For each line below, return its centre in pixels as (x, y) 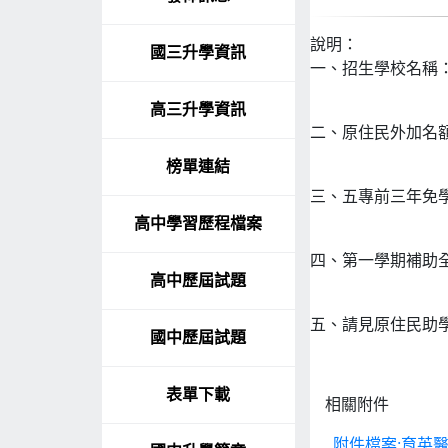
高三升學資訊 (198, 110)
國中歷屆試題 (198, 338)
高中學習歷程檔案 (198, 224)
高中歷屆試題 (198, 281)
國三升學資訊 (198, 53)
